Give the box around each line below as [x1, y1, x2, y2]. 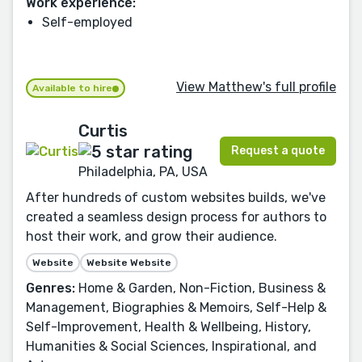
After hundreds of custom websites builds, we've [26, 190, 326, 205]
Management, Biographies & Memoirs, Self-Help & [26, 300, 326, 315]
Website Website [86, 257, 171, 268]
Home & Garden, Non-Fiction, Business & [75, 280, 326, 296]
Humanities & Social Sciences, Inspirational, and [26, 339, 317, 354]
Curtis [78, 120, 128, 141]
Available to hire [32, 82, 112, 94]
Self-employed [42, 14, 133, 30]
